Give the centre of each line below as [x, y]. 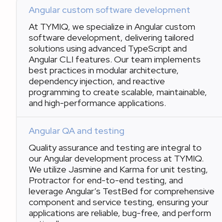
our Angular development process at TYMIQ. [116, 158]
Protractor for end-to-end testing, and [106, 180]
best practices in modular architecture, [104, 70]
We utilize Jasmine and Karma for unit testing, [118, 169]
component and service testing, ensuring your [119, 202]
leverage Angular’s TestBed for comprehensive [122, 191]
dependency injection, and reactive [97, 81]
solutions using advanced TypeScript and [108, 48]
